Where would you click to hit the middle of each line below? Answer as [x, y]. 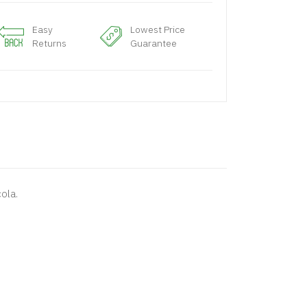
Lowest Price [158, 29]
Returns [49, 43]
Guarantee [154, 43]
